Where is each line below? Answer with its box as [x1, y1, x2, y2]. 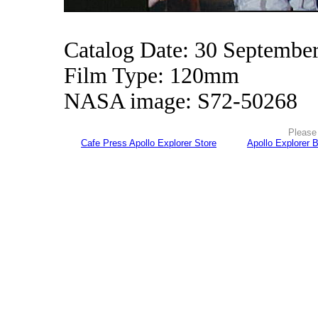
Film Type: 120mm [64, 63, 239, 88]
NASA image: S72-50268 [64, 89, 297, 114]
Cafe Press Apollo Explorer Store [81, 138, 216, 148]
